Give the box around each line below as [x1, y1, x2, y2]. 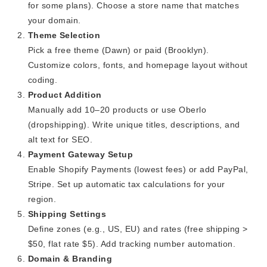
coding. [27, 75, 58, 85]
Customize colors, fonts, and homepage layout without [27, 60, 248, 70]
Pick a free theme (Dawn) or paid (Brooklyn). [27, 45, 209, 55]
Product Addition [27, 90, 102, 100]
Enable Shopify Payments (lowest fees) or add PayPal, [27, 164, 249, 175]
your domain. [27, 15, 81, 26]
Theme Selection [27, 30, 101, 41]
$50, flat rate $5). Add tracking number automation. [27, 239, 236, 249]
